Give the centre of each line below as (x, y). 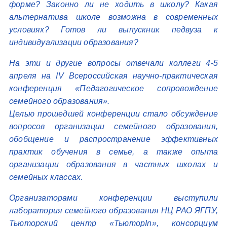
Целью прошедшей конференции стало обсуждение (113, 114)
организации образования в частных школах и (113, 164)
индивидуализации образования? (74, 42)
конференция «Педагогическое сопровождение (113, 88)
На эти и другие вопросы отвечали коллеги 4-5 (113, 63)
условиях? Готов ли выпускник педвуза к (113, 30)
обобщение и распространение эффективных (113, 139)
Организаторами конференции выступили (113, 198)
